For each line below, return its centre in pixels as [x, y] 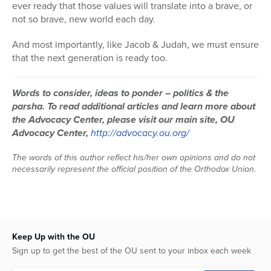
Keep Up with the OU [54, 237]
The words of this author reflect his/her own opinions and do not [134, 158]
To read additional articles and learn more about [151, 106]
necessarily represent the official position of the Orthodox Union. [134, 169]
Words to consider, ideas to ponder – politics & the [120, 93]
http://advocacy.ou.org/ [140, 133]
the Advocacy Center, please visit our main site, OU [123, 120]
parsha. [30, 106]
